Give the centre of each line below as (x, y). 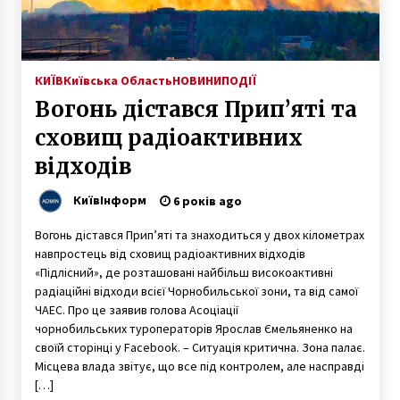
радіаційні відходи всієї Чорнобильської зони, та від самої (196, 291)
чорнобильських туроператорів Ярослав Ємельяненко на (193, 328)
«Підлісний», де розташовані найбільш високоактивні (183, 272)
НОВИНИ (196, 80)
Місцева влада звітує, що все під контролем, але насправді (199, 366)
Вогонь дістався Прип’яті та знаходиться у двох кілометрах (199, 234)
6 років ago (206, 200)
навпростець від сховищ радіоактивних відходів (170, 253)
